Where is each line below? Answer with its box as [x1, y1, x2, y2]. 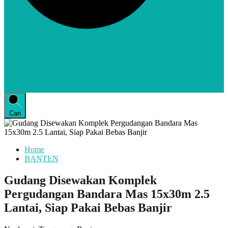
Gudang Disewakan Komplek [4, 174, 157, 187]
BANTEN [24, 154, 59, 163]
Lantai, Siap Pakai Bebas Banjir [4, 201, 172, 215]
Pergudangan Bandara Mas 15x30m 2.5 [4, 187, 210, 201]
